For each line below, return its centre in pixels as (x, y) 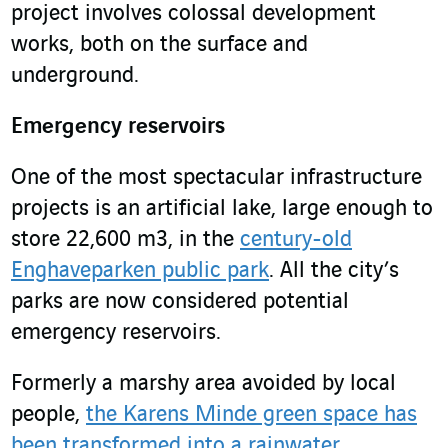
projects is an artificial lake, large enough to (222, 209)
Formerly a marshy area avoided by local (203, 384)
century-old (296, 240)
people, (48, 415)
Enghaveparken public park (140, 271)
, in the (204, 240)
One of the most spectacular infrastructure (216, 178)
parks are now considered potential (180, 302)
